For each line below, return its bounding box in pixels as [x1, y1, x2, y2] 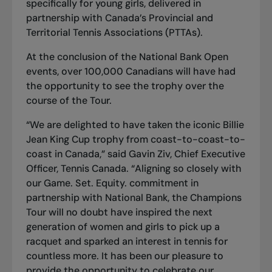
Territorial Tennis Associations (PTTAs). [25, 25, 203, 39]
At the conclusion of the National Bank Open [25, 50, 228, 63]
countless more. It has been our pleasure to [25, 249, 223, 262]
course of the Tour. [25, 93, 112, 107]
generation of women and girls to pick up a [25, 220, 220, 233]
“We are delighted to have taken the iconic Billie [25, 118, 244, 131]
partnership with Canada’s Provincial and [25, 11, 213, 24]
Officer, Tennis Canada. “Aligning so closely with [25, 161, 242, 175]
